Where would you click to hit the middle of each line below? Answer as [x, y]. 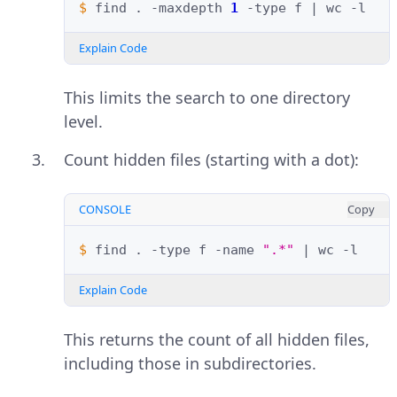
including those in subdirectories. [190, 364]
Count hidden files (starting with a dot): [211, 160]
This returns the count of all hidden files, [217, 340]
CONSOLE [105, 210]
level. [83, 122]
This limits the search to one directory [207, 98]
